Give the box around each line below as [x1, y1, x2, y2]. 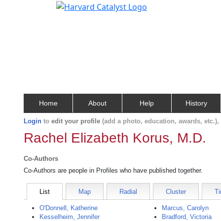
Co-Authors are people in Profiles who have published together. [24, 167, 203, 174]
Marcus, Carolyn [162, 204, 209, 212]
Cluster [166, 188, 186, 195]
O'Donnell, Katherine [39, 204, 98, 212]
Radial [119, 188, 137, 195]
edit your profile [51, 117, 100, 125]
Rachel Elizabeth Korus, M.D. [24, 130, 206, 146]
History [185, 99, 207, 107]
